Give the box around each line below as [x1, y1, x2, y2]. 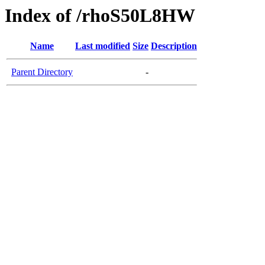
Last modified [75, 41, 130, 51]
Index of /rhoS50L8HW [5, 5, 195, 26]
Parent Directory [11, 67, 73, 77]
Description [151, 41, 197, 51]
